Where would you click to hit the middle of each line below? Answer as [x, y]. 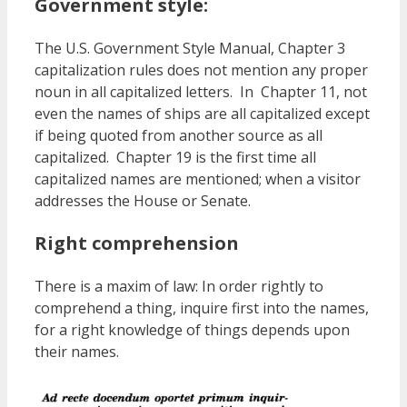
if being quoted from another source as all [179, 135]
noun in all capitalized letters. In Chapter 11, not [201, 91]
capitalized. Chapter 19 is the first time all [175, 157]
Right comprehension [137, 243]
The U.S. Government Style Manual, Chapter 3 [190, 48]
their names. [77, 351]
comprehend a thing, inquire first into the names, [202, 308]
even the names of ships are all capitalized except [202, 113]
